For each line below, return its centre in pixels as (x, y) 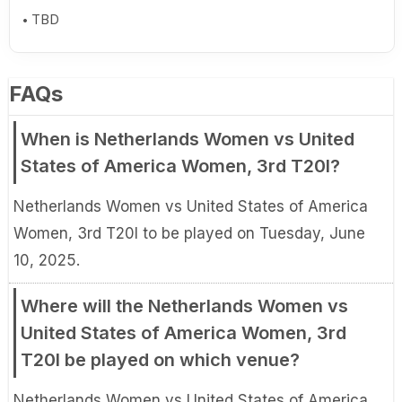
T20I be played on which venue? (160, 360)
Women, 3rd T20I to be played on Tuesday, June (189, 233)
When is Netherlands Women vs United (188, 139)
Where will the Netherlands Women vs (184, 306)
